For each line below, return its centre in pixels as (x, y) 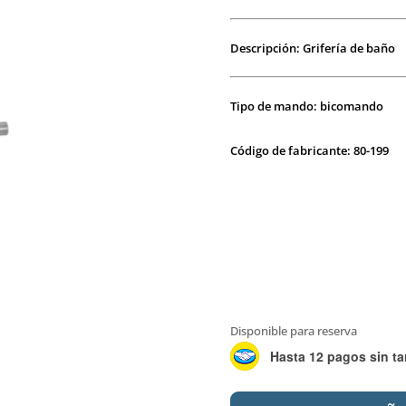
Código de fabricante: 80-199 (309, 150)
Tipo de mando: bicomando (306, 106)
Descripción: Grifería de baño (312, 48)
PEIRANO (256, 392)
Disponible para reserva (293, 331)
